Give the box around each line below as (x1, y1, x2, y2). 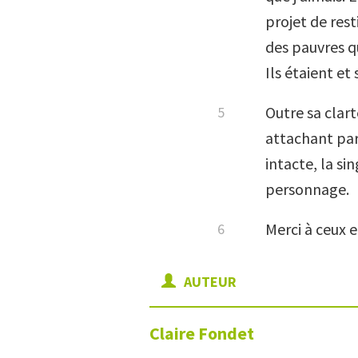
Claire (149, 322, 198, 344)
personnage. (265, 179, 349, 199)
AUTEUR (181, 272, 237, 291)
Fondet (198, 322, 254, 344)
